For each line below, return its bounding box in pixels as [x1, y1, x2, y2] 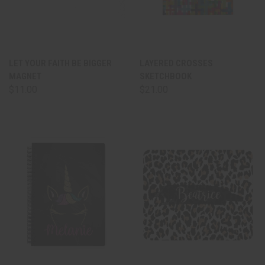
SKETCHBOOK [140, 71, 192, 82]
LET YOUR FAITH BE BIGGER [9, 58, 112, 69]
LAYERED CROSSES [140, 58, 213, 69]
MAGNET [9, 71, 41, 82]
